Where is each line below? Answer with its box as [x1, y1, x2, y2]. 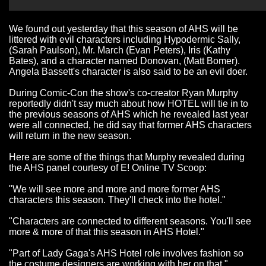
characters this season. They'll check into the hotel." [9, 195, 226, 205]
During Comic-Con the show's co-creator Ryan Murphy [9, 88, 238, 99]
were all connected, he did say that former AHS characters [9, 120, 252, 131]
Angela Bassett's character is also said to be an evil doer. [9, 66, 248, 77]
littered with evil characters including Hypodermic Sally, [9, 34, 240, 45]
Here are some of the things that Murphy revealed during [9, 152, 245, 163]
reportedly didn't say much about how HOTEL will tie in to [9, 99, 248, 109]
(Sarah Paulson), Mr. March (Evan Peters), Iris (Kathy [9, 45, 230, 56]
